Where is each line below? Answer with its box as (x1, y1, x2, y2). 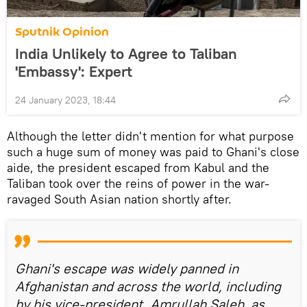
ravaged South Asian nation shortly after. (7, 191, 232, 207)
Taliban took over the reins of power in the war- (7, 175, 269, 191)
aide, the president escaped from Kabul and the (7, 159, 269, 175)
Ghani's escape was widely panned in (15, 259, 238, 277)
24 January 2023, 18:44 (15, 93, 116, 106)
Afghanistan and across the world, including (15, 277, 281, 295)
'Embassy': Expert (15, 61, 132, 81)
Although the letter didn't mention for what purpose (7, 127, 294, 144)
